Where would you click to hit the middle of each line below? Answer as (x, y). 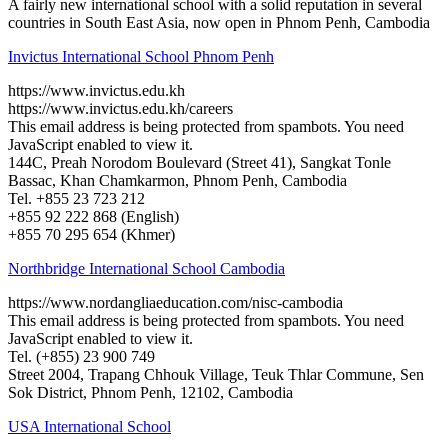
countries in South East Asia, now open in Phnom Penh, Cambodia (219, 22)
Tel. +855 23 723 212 (76, 198)
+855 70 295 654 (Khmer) (91, 234)
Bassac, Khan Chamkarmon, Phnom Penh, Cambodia (177, 180)
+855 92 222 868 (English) (93, 216)
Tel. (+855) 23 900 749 (81, 356)
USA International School (89, 426)
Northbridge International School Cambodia (146, 268)
